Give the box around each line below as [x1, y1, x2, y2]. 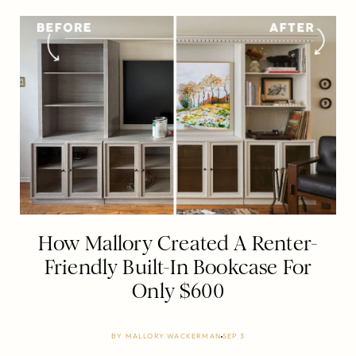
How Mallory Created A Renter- [37, 230, 319, 256]
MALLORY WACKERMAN [125, 331, 221, 340]
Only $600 [132, 278, 224, 304]
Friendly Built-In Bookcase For [44, 254, 312, 280]
